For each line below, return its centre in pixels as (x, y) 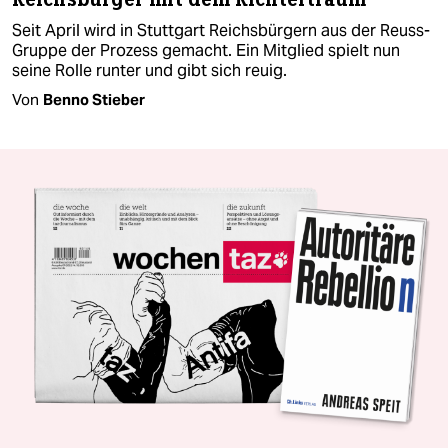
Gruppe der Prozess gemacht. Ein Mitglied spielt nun (206, 51)
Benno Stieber (94, 100)
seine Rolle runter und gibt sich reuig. (149, 71)
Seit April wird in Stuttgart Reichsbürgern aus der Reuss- (221, 31)
